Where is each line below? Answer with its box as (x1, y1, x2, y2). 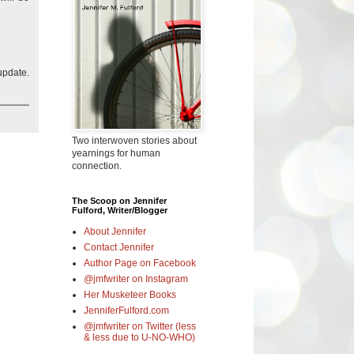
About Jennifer (84, 225, 146, 237)
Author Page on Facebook (84, 257, 196, 269)
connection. (72, 160, 122, 171)
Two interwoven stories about (72, 134, 197, 146)
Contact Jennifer (84, 241, 154, 253)
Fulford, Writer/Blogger (72, 205, 168, 215)
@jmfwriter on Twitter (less (84, 320, 196, 332)
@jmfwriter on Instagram (84, 273, 188, 284)
